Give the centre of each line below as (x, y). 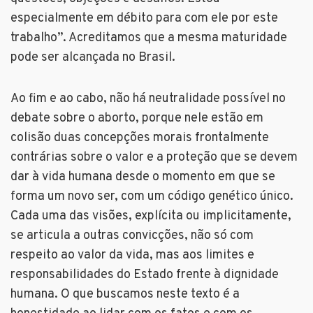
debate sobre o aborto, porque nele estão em (137, 119)
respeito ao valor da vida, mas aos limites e (132, 256)
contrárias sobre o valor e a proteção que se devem (154, 158)
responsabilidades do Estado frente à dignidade (145, 275)
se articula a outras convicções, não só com (132, 236)
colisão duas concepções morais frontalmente (140, 138)
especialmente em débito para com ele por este (144, 19)
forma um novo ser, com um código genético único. (152, 197)
